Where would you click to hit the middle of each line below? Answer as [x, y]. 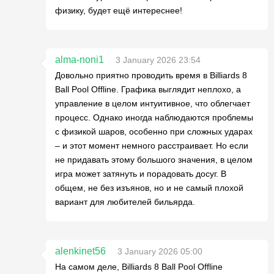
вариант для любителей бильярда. [125, 202]
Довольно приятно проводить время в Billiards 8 [151, 75]
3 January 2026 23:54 [158, 60]
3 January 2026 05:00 [160, 251]
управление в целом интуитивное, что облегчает [153, 103]
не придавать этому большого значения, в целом [154, 159]
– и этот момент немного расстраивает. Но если [152, 145]
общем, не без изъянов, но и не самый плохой [149, 187]
